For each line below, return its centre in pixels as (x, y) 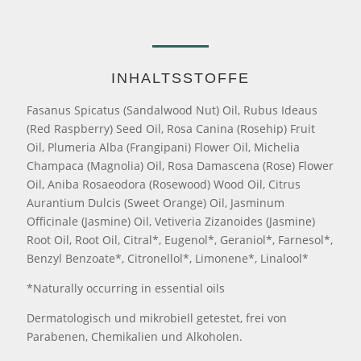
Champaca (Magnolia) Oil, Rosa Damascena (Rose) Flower (180, 166)
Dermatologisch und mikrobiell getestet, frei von (157, 318)
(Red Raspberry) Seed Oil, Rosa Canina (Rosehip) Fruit (171, 129)
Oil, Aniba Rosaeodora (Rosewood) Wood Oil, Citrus (164, 185)
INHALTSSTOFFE (180, 79)
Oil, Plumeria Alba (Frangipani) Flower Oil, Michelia (164, 147)
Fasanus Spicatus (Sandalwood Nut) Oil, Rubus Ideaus (172, 110)
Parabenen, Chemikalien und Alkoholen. (135, 337)
